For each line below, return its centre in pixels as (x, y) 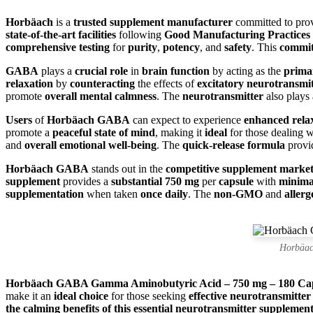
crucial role (101, 71)
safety (238, 47)
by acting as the (247, 71)
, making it (180, 132)
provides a (86, 181)
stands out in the (127, 168)
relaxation (29, 83)
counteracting (102, 83)
